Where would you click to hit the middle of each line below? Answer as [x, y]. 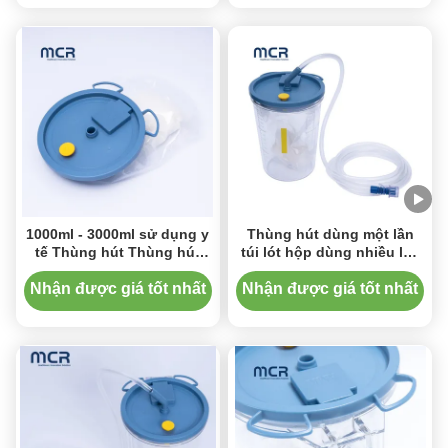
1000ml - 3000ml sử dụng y [118, 234]
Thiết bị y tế [330, 270]
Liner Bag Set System [117, 270]
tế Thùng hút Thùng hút [118, 252]
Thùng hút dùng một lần [330, 234]
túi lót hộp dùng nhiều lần [330, 252]
